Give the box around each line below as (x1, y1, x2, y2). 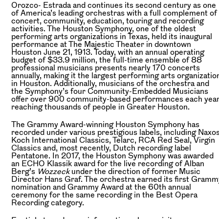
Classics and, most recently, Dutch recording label (11, 143, 191, 152)
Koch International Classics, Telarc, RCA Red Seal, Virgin (11, 135, 215, 144)
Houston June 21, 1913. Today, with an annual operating (11, 47, 204, 56)
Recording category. (11, 198, 84, 206)
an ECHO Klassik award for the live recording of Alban (11, 159, 204, 167)
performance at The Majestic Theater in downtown (11, 40, 191, 48)
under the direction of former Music (69, 167, 200, 175)
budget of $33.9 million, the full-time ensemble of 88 (11, 55, 202, 64)
